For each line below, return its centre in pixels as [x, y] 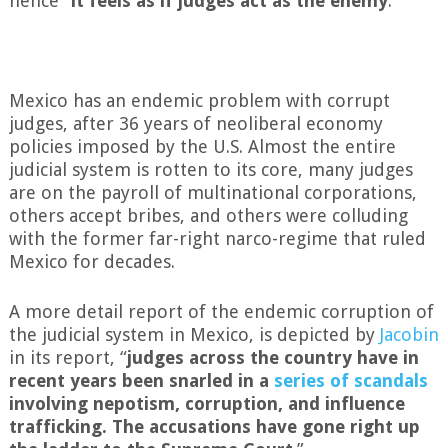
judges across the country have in [272, 358]
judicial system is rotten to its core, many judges [210, 170]
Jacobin [409, 335]
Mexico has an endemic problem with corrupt [199, 101]
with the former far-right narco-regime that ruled [217, 239]
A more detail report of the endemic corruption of [221, 312]
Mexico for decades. [91, 262]
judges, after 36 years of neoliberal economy [195, 124]
